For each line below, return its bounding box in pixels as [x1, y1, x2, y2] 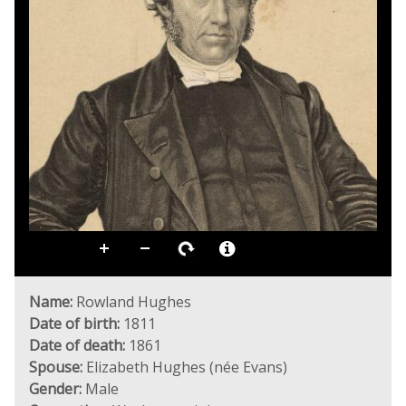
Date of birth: [29, 314, 120, 333]
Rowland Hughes [72, 292, 191, 312]
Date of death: [29, 335, 125, 355]
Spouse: [29, 357, 82, 377]
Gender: [29, 379, 82, 399]
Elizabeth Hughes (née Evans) [82, 357, 287, 377]
